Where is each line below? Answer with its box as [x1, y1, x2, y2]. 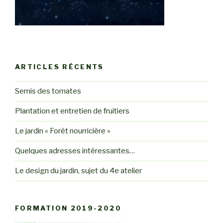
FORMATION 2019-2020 [15, 204, 121, 212]
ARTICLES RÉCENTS [15, 63, 104, 71]
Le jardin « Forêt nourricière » [15, 126, 111, 136]
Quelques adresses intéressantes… [15, 146, 135, 156]
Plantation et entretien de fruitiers [15, 107, 129, 116]
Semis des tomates [15, 87, 81, 96]
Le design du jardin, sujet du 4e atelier [15, 166, 142, 176]
